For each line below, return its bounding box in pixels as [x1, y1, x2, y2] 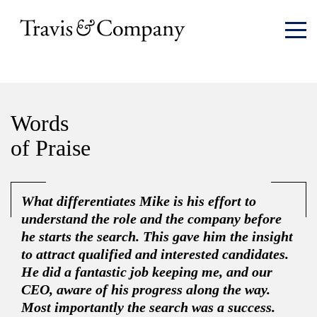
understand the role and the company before [21, 211, 282, 227]
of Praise [11, 135, 91, 161]
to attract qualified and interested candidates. [21, 246, 289, 263]
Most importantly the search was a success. [21, 299, 275, 316]
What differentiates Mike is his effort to [21, 193, 256, 209]
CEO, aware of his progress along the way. [21, 282, 270, 298]
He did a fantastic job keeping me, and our [21, 264, 272, 280]
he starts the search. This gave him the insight [21, 229, 293, 245]
